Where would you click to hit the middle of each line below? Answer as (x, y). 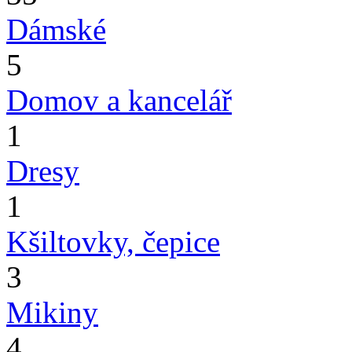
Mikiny (52, 312)
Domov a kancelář (119, 100)
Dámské (56, 29)
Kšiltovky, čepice (113, 242)
